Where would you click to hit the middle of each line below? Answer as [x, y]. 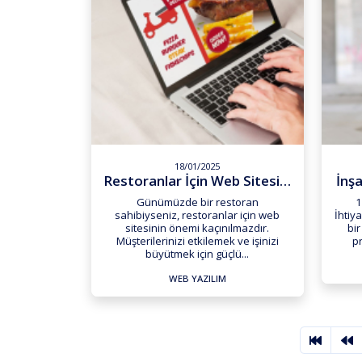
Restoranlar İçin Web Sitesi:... [286, 181]
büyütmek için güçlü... [198, 253]
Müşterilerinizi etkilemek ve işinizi [197, 240]
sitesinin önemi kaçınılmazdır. [198, 227]
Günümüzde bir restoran [197, 202]
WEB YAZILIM [197, 278]
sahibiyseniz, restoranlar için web [198, 215]
